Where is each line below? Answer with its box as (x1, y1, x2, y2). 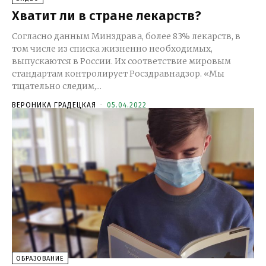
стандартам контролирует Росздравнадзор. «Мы (12, 68, 204, 79)
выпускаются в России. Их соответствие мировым (12, 55, 231, 66)
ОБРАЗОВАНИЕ (16, 254, 64, 262)
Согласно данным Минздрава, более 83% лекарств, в (12, 30, 240, 42)
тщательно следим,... (12, 80, 102, 91)
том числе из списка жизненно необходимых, (12, 43, 213, 54)
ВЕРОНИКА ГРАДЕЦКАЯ (12, 100, 96, 109)
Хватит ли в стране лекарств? (12, 7, 201, 24)
